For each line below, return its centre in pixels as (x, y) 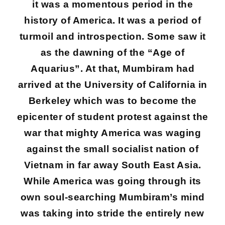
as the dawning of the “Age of (113, 52)
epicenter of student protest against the (113, 117)
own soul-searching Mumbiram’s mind (113, 197)
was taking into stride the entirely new (113, 213)
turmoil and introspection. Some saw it (113, 36)
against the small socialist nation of (113, 149)
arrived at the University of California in (113, 85)
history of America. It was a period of (113, 20)
